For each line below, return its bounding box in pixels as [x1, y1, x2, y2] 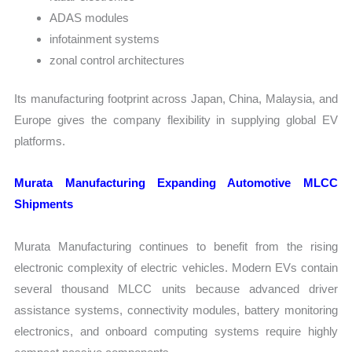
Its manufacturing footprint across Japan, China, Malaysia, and [14, 92, 338, 106]
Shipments [14, 197, 74, 211]
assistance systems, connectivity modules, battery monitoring [14, 302, 338, 317]
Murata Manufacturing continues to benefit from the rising [14, 239, 338, 253]
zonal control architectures [49, 53, 185, 67]
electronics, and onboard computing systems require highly [14, 324, 338, 338]
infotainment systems [49, 31, 160, 46]
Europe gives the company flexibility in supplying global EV [14, 113, 338, 127]
